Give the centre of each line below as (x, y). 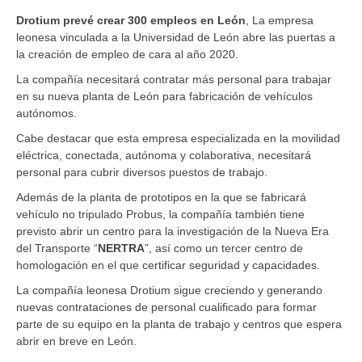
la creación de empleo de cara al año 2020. (127, 54)
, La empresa (280, 20)
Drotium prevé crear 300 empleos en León (131, 20)
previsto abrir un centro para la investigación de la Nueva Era (173, 231)
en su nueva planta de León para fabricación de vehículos (164, 96)
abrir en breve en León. (76, 341)
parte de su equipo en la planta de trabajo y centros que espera (179, 324)
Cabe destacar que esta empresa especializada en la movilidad (178, 138)
